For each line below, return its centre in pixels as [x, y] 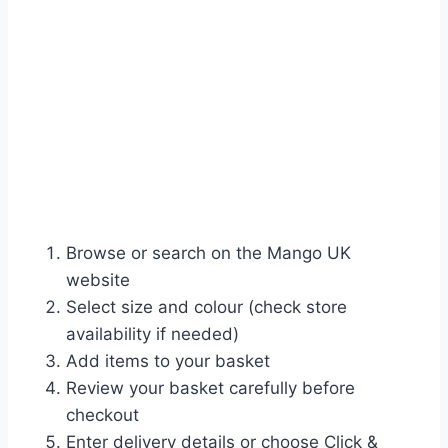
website [98, 280]
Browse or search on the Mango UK [208, 253]
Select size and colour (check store [206, 307]
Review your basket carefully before [210, 388]
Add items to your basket [168, 361]
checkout [102, 415]
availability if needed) [152, 334]
